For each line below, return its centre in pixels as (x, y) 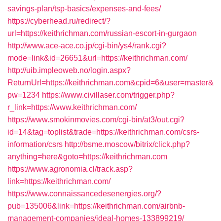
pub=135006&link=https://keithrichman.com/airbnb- (96, 206)
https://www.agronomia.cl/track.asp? (70, 169)
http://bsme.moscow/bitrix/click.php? (127, 144)
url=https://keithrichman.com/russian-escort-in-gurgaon (102, 33)
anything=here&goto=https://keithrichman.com (87, 157)
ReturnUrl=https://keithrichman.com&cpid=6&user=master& (110, 83)
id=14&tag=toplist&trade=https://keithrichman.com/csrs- (103, 132)
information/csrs (35, 144)
